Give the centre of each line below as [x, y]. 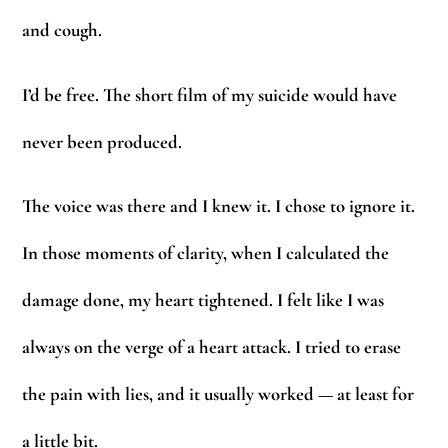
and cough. [62, 30]
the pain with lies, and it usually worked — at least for [218, 394]
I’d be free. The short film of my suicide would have [210, 94]
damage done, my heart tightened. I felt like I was [203, 300]
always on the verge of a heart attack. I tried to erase [212, 347]
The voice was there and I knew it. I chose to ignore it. [219, 206]
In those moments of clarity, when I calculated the [206, 253]
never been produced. [102, 141]
